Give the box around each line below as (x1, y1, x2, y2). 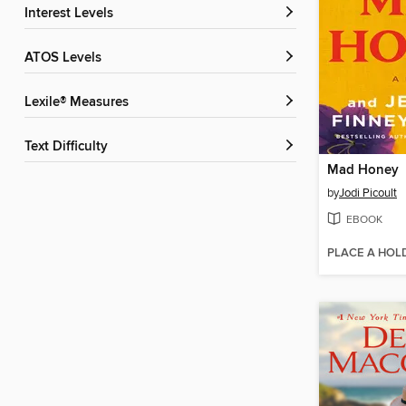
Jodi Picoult (339, 186, 397, 201)
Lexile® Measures (32, 94, 129, 111)
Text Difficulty (31, 139, 108, 156)
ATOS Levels (33, 50, 101, 67)
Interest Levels (28, 5, 113, 23)
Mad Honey (327, 162, 399, 179)
